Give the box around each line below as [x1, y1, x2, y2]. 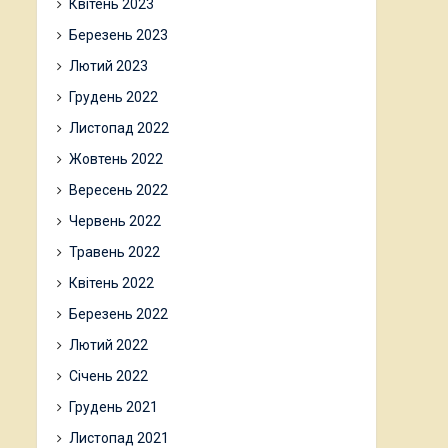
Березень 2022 [69, 306, 168, 322]
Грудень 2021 [69, 399, 158, 415]
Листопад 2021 [69, 430, 169, 446]
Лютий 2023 [69, 58, 148, 74]
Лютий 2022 [69, 337, 148, 353]
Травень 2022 [69, 244, 160, 260]
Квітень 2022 [69, 275, 154, 291]
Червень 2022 [69, 213, 161, 229]
